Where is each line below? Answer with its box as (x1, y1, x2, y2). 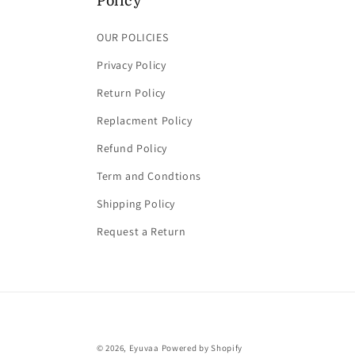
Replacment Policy (97, 113, 193, 128)
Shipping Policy (97, 197, 175, 212)
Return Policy (97, 86, 166, 101)
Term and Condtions (97, 169, 201, 184)
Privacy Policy (97, 58, 166, 73)
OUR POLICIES (97, 30, 169, 45)
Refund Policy (97, 141, 167, 156)
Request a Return (97, 224, 186, 239)
